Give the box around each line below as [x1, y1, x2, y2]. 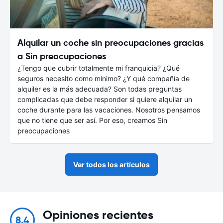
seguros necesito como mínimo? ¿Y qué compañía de [17, 74, 190, 83]
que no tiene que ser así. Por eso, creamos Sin [17, 115, 167, 124]
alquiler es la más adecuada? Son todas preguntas [17, 84, 182, 93]
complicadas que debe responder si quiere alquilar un [17, 95, 192, 104]
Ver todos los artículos [73, 160, 150, 169]
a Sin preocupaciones [17, 50, 106, 62]
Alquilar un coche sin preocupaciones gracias [17, 36, 204, 48]
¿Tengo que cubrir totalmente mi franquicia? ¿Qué [17, 63, 180, 72]
